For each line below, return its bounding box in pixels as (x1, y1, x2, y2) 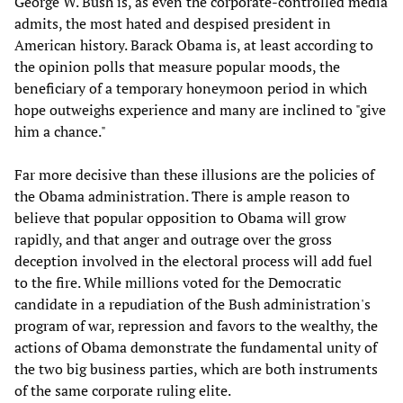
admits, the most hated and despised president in (14, 13, 331, 33)
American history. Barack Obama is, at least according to (14, 34, 373, 55)
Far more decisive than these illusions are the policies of (14, 164, 374, 184)
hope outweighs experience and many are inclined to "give (14, 99, 386, 120)
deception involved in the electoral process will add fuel (14, 250, 372, 271)
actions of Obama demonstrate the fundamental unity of (14, 336, 377, 357)
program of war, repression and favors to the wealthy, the (14, 315, 378, 336)
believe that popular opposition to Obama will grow (14, 207, 346, 228)
